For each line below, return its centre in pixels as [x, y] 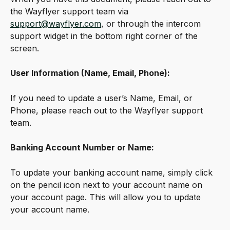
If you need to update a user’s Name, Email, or [103, 98]
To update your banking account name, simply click [113, 173]
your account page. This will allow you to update [107, 197]
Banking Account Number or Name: [82, 148]
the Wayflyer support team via [71, 11]
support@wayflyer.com [56, 23]
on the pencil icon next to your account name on [108, 185]
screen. [25, 48]
